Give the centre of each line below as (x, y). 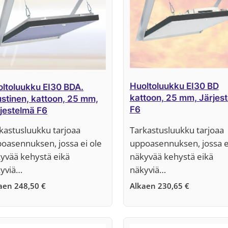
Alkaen (144, 186)
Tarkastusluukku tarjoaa (177, 130)
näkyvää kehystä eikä (171, 157)
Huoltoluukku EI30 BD (174, 86)
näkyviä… (148, 170)
